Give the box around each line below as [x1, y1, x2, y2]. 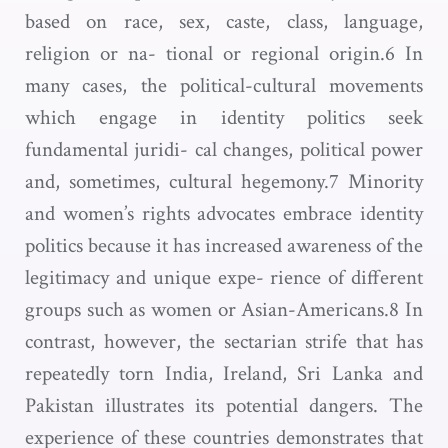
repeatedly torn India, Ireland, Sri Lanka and [25, 360, 423, 387]
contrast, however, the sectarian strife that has [25, 328, 423, 355]
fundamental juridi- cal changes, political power [25, 136, 423, 163]
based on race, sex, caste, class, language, [25, 8, 423, 35]
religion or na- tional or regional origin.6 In [25, 40, 423, 67]
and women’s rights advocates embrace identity [25, 200, 423, 227]
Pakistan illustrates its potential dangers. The [25, 392, 423, 419]
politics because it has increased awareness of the [25, 232, 423, 259]
